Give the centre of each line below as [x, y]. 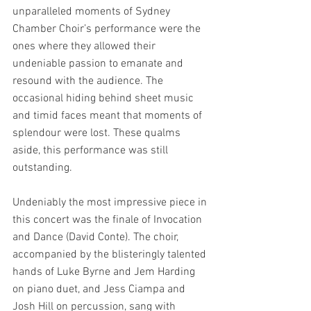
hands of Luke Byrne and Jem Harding [105, 272]
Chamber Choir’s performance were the [108, 29]
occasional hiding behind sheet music [104, 99]
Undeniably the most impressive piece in [111, 203]
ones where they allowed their [85, 47]
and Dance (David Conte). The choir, [97, 237]
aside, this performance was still [92, 151]
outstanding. [42, 168]
